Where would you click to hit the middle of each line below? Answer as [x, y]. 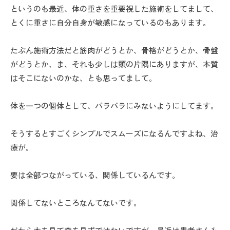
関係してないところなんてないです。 [76, 203]
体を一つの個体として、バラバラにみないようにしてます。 [114, 106]
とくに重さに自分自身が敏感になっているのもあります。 [110, 23]
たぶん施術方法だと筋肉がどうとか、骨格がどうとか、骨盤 [114, 50]
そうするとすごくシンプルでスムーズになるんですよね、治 [114, 133]
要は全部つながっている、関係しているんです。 [95, 175]
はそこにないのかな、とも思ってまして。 [83, 78]
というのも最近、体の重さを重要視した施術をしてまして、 [114, 9]
